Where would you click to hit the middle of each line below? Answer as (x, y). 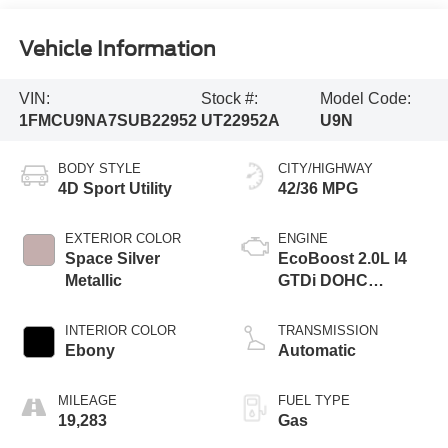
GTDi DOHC (323, 281)
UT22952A (240, 121)
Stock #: (229, 99)
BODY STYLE (99, 169)
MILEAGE (87, 401)
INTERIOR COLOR (120, 331)
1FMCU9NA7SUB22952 (107, 121)
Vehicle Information (117, 49)
